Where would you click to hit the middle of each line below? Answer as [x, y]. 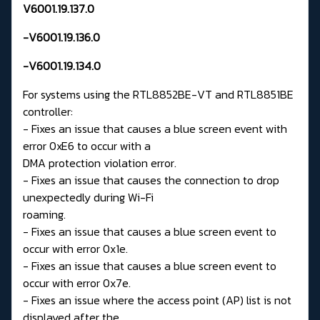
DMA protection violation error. [100, 163]
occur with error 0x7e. [77, 283]
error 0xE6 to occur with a [87, 146]
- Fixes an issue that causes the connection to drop [151, 180]
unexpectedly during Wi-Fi [88, 197]
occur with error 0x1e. [75, 249]
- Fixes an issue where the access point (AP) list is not [157, 300]
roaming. [44, 215]
